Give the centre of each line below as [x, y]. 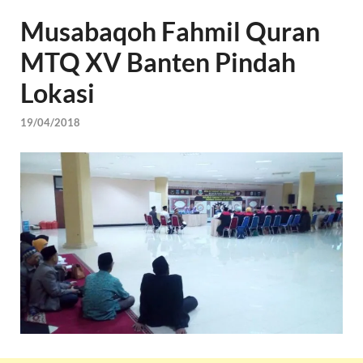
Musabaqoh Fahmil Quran [170, 32]
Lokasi [58, 93]
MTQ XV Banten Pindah [158, 62]
